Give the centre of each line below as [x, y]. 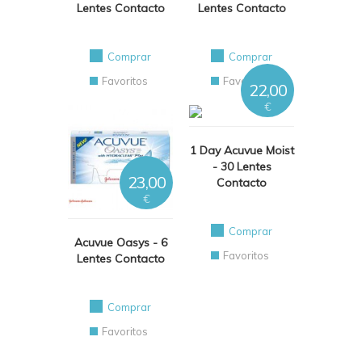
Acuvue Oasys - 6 [120, 242]
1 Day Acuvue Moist [242, 150]
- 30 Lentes [242, 166]
